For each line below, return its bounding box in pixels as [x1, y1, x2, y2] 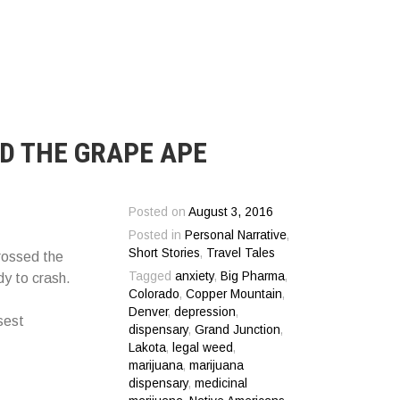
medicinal [195, 376, 248, 390]
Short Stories [129, 246, 201, 260]
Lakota [129, 340, 167, 354]
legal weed [172, 340, 234, 354]
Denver [129, 304, 169, 319]
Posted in [129, 228, 186, 242]
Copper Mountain [186, 287, 283, 301]
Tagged [129, 269, 176, 283]
